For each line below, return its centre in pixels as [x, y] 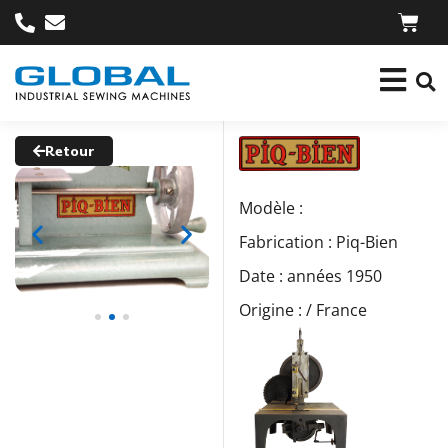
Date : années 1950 [310, 276]
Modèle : [271, 208]
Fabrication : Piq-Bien [318, 242]
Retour [70, 151]
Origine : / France [303, 310]
